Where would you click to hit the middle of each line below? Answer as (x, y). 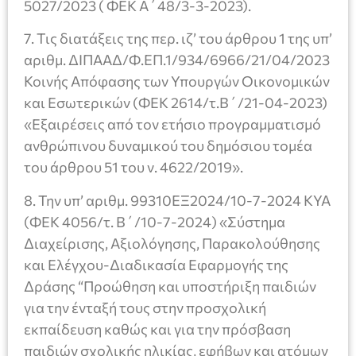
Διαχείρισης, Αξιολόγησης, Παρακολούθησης (172, 243)
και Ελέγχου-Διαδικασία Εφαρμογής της (156, 264)
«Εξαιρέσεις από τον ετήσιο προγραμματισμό (172, 124)
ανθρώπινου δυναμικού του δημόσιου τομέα (168, 146)
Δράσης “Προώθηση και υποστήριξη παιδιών (170, 286)
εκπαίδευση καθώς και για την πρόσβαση (157, 329)
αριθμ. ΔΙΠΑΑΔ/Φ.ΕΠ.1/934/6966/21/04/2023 (177, 60)
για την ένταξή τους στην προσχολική (145, 307)
